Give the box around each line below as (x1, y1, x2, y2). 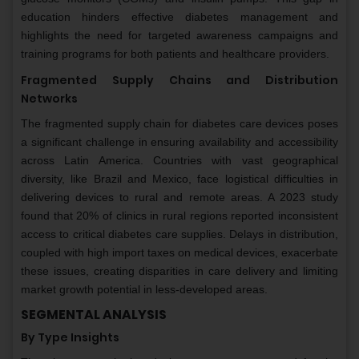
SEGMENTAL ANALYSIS (21, 305, 167, 325)
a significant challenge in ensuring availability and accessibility (21, 135, 338, 149)
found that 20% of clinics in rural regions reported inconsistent (21, 209, 338, 223)
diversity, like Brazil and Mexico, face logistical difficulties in (21, 172, 338, 186)
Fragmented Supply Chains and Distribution (21, 72, 338, 89)
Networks (21, 91, 78, 107)
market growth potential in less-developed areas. (21, 283, 268, 296)
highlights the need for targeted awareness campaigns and (21, 29, 338, 42)
